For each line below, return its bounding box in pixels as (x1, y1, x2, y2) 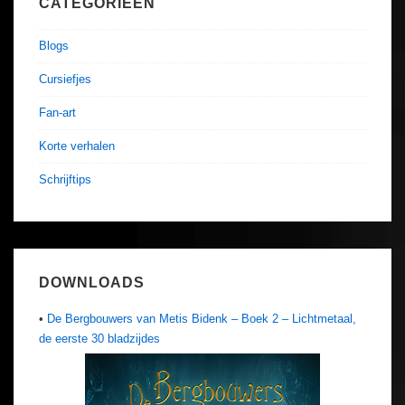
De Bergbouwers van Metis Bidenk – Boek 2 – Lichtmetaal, (47, 311, 356, 325)
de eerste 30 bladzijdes (39, 331, 160, 345)
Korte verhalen (39, 139, 115, 154)
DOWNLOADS (39, 275, 145, 291)
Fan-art (39, 106, 76, 120)
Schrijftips (39, 173, 91, 187)
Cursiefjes (39, 72, 91, 87)
